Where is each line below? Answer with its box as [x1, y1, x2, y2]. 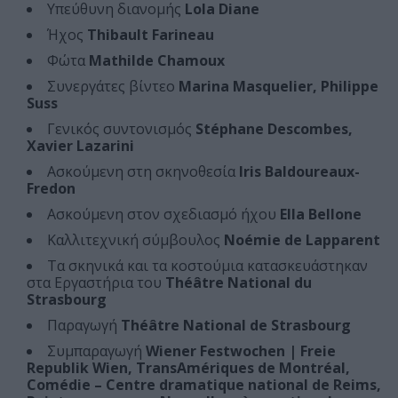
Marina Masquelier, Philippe [179, 76, 378, 97]
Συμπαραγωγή [47, 341, 142, 362]
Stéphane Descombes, [192, 119, 353, 139]
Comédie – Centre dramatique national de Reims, [27, 375, 381, 395]
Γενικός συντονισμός [47, 119, 192, 139]
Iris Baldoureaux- [235, 162, 360, 182]
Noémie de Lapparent [224, 230, 380, 251]
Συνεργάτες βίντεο [47, 76, 179, 97]
